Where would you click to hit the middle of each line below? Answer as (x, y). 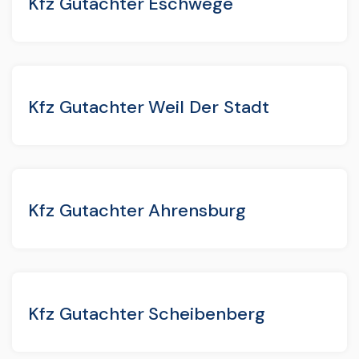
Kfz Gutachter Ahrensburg (137, 210)
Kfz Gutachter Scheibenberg (147, 313)
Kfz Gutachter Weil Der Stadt (149, 107)
